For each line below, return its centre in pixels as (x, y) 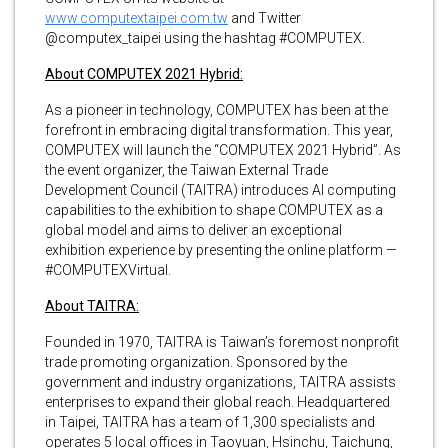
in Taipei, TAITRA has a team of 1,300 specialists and (210, 421)
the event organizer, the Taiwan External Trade (186, 169)
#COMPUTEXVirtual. (108, 269)
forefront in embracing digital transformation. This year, (219, 129)
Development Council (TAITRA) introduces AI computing (220, 189)
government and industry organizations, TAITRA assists (220, 381)
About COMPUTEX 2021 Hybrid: (144, 73)
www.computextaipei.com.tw (136, 17)
